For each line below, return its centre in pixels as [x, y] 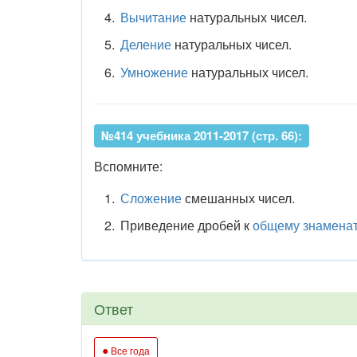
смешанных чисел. [238, 198]
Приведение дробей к [186, 225]
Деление [145, 44]
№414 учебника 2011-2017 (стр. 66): [202, 135]
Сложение [151, 198]
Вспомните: [128, 166]
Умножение [154, 72]
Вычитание [153, 17]
